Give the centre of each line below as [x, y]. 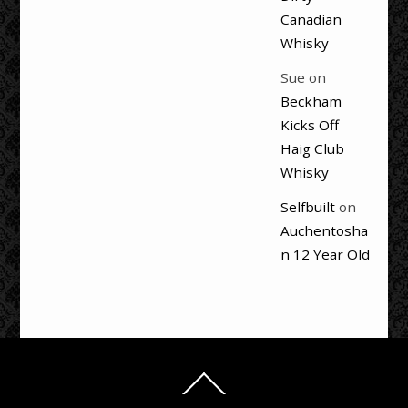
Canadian [311, 19]
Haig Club [312, 148]
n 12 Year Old [325, 254]
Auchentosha [324, 230]
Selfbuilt [307, 206]
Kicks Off [309, 124]
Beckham [311, 101]
